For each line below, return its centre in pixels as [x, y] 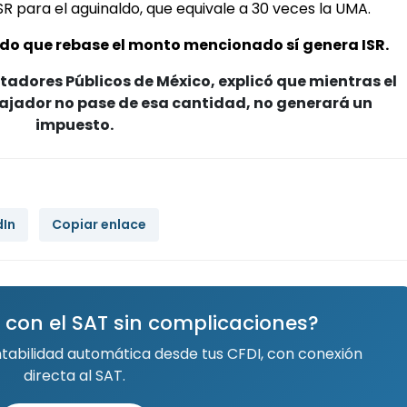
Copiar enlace [99, 224]
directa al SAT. [74, 375]
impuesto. [74, 124]
